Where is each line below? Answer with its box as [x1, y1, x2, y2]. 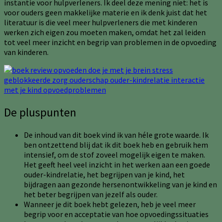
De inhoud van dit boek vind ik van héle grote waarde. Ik [24, 129, 209, 140]
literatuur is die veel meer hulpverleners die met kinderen [4, 17, 197, 28]
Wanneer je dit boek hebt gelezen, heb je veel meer [24, 199, 196, 209]
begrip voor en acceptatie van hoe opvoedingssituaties [24, 209, 209, 219]
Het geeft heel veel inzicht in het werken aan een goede [24, 159, 210, 169]
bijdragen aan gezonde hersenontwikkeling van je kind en [24, 179, 217, 189]
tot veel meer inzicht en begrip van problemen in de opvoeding [4, 37, 217, 48]
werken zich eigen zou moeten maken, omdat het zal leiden [4, 27, 206, 38]
